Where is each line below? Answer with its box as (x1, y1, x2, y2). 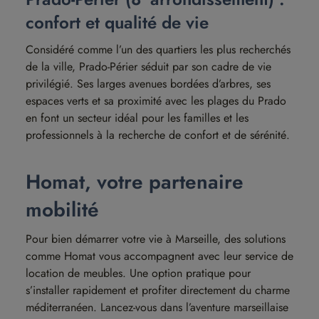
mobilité (26, 195, 99, 224)
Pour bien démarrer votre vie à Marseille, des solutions (26, 231, 286, 247)
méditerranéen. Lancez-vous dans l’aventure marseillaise (26, 299, 288, 315)
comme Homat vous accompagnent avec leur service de (26, 248, 293, 264)
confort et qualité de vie (26, 10, 209, 35)
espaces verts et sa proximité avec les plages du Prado (26, 93, 286, 109)
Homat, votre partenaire (26, 167, 244, 197)
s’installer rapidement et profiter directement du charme (26, 282, 290, 298)
